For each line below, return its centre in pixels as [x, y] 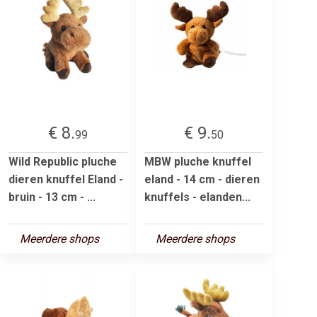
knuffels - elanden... [197, 197]
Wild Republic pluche [63, 161]
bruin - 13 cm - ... [52, 197]
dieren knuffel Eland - [66, 179]
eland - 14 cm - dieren [202, 179]
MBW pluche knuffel [198, 161]
